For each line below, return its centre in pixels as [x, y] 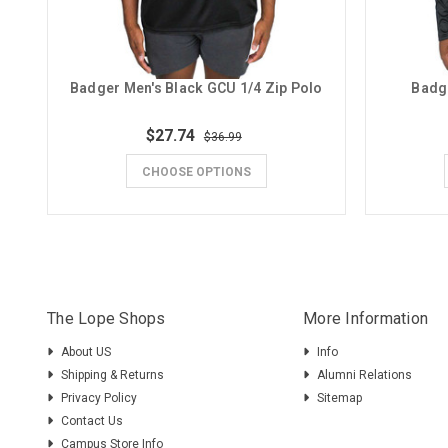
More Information [366, 319]
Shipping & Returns [113, 375]
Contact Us [92, 421]
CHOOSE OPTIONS [196, 172]
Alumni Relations [365, 375]
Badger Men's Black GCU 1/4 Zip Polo [196, 88]
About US [86, 352]
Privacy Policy [99, 398]
